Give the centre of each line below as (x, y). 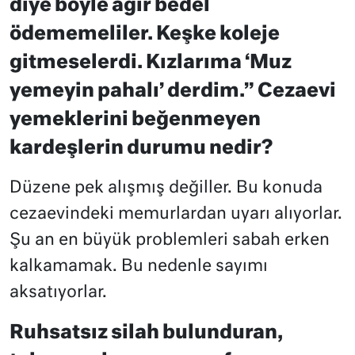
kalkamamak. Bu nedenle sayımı (139, 267)
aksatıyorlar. (58, 293)
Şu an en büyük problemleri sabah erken (170, 241)
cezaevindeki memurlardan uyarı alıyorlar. (176, 215)
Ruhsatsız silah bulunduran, (146, 333)
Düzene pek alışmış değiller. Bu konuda (166, 189)
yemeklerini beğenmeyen (135, 120)
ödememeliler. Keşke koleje (145, 34)
